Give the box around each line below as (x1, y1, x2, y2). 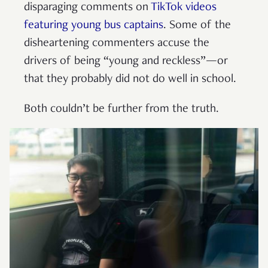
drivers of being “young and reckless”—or (24, 55, 228, 68)
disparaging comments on (24, 1, 148, 14)
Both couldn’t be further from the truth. (24, 103, 219, 115)
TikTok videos (148, 1, 217, 14)
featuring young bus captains (24, 19, 163, 32)
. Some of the (163, 19, 231, 32)
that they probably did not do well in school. (24, 73, 236, 86)
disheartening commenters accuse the (24, 37, 209, 50)
